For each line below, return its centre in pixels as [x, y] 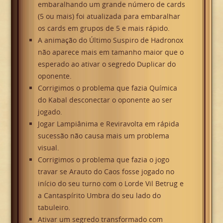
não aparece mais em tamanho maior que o [111, 52]
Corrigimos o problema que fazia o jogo [103, 160]
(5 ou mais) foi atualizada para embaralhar [109, 16]
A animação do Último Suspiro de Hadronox [110, 40]
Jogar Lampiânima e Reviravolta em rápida [108, 124]
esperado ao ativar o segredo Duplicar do [107, 64]
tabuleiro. [54, 208]
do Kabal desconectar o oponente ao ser [105, 100]
